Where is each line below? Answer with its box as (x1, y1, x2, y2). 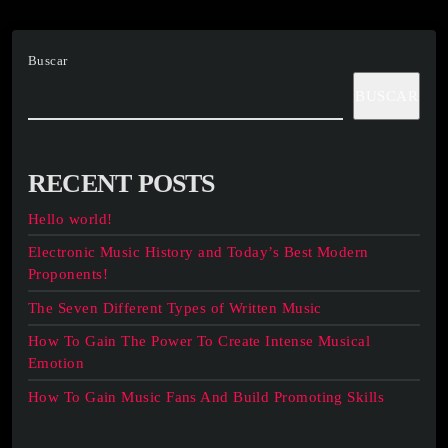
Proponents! (28, 266, 108, 283)
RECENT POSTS (28, 168, 215, 198)
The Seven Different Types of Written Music (28, 299, 322, 316)
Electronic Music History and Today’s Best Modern (28, 244, 369, 261)
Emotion (28, 355, 85, 372)
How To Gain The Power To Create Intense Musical (28, 333, 371, 350)
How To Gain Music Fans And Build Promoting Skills (28, 388, 385, 405)
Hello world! (28, 210, 113, 227)
